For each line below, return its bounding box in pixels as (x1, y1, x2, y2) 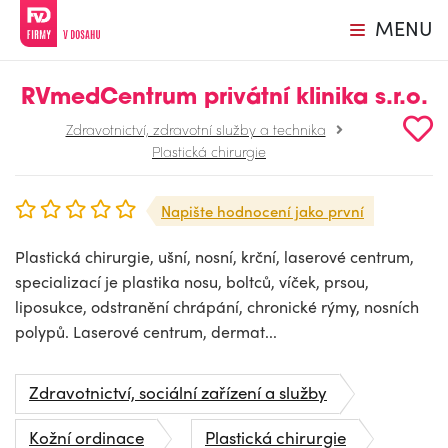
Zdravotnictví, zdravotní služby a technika (65, 119, 326, 139)
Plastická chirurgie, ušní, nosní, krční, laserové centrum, (15, 245, 414, 268)
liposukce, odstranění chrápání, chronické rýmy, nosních (15, 295, 419, 318)
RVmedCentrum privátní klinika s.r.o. (20, 87, 428, 110)
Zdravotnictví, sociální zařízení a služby (29, 380, 327, 404)
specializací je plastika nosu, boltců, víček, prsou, (15, 270, 369, 293)
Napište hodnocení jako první (161, 200, 364, 222)
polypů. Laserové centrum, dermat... (15, 320, 277, 343)
